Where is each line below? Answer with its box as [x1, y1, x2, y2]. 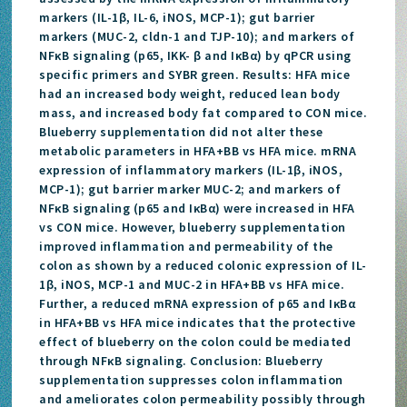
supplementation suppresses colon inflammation [39, 371, 343, 388]
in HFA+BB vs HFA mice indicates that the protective [39, 313, 356, 331]
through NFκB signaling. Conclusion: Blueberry [39, 352, 323, 369]
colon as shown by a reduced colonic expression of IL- [39, 256, 367, 273]
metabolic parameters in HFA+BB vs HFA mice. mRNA [39, 142, 357, 159]
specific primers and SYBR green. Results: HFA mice [39, 65, 351, 83]
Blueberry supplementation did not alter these [39, 123, 323, 140]
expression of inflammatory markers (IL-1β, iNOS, [39, 161, 343, 178]
